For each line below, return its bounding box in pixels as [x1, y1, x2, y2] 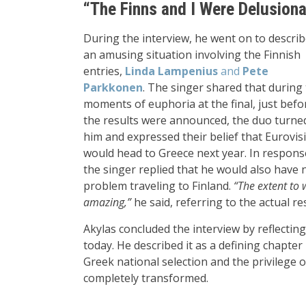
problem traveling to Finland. [83, 178, 234, 194]
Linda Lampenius [125, 64, 218, 79]
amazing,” [83, 195, 131, 210]
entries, [83, 64, 125, 79]
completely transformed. [83, 270, 208, 286]
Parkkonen [83, 80, 143, 96]
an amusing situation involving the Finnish [83, 47, 301, 63]
